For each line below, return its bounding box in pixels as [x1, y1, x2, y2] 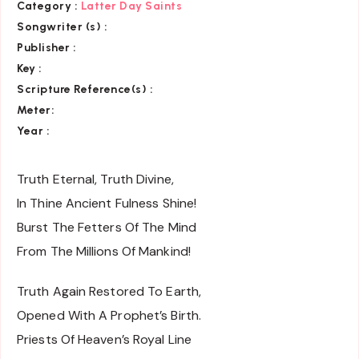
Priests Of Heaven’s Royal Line [17, 331, 192, 349]
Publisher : [17, 40, 77, 54]
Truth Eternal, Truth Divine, [17, 170, 174, 188]
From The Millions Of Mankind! [17, 242, 191, 260]
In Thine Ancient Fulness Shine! [17, 194, 197, 212]
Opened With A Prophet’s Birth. [17, 307, 201, 325]
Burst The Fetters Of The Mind [17, 218, 196, 236]
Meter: [17, 103, 54, 117]
